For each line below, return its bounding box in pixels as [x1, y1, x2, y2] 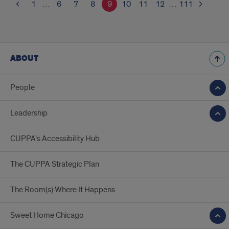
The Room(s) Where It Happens [10, 185, 115, 195]
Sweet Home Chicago [10, 210, 84, 220]
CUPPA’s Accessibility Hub [10, 133, 100, 144]
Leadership [10, 108, 48, 118]
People [10, 82, 35, 93]
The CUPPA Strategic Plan [10, 159, 99, 169]
